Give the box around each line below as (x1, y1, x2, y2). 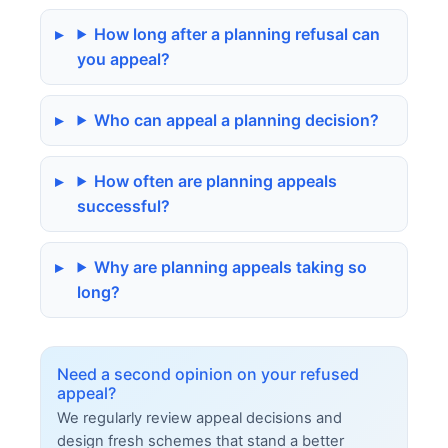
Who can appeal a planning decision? (94, 109, 380, 130)
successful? (77, 195, 171, 216)
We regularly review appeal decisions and (57, 408, 342, 427)
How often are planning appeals (94, 170, 338, 191)
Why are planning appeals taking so (94, 256, 368, 277)
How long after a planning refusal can (94, 23, 381, 44)
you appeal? (77, 48, 171, 69)
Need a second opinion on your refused (57, 363, 359, 384)
